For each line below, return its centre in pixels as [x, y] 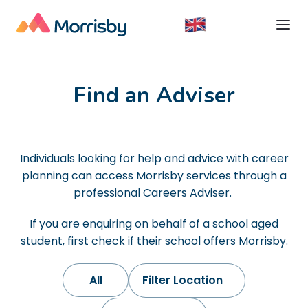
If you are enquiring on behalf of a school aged [154, 224]
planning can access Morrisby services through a [154, 176]
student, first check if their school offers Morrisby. [154, 241]
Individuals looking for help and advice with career [154, 158]
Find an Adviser [154, 95]
